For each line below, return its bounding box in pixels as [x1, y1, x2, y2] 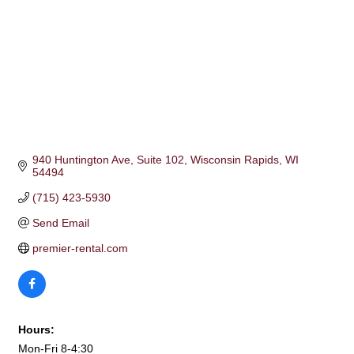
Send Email [32, 216, 89, 229]
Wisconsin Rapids [190, 153, 279, 166]
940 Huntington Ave [32, 153, 130, 166]
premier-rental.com [32, 241, 128, 254]
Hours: [18, 322, 55, 336]
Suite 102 [136, 153, 184, 166]
